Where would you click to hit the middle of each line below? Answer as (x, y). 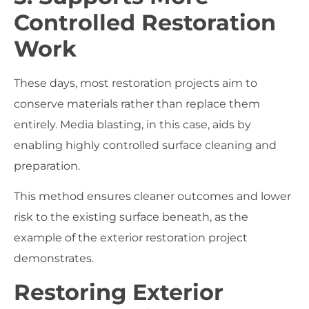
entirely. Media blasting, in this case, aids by (132, 124)
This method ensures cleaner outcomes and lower (152, 197)
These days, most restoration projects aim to (136, 83)
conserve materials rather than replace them (137, 103)
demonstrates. (54, 259)
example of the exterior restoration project (131, 238)
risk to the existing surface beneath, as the (131, 217)
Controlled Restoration (145, 22)
